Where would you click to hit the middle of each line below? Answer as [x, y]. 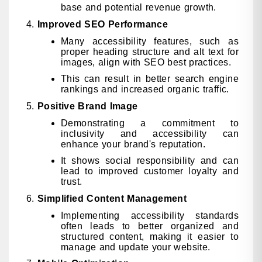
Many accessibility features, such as [150, 41]
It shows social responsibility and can [150, 161]
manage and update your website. [136, 247]
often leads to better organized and [150, 226]
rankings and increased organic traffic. [145, 89]
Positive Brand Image [88, 106]
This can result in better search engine [150, 79]
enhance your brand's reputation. [133, 144]
